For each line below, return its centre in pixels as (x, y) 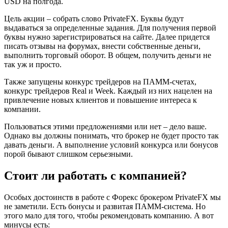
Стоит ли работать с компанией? (95, 175)
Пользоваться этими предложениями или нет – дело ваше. (105, 126)
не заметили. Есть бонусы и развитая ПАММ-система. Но (105, 206)
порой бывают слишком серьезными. (68, 154)
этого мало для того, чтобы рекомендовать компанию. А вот (109, 215)
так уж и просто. (33, 64)
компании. (22, 109)
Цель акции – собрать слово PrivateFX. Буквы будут (94, 18)
